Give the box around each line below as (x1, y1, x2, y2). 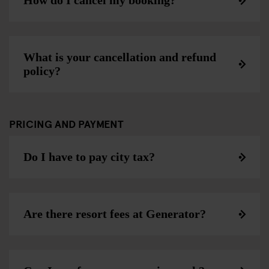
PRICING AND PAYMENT (9, 116, 124, 131)
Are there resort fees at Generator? (23, 207, 206, 220)
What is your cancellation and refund (23, 50, 216, 64)
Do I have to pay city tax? (23, 150, 155, 163)
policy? (23, 64, 61, 77)
